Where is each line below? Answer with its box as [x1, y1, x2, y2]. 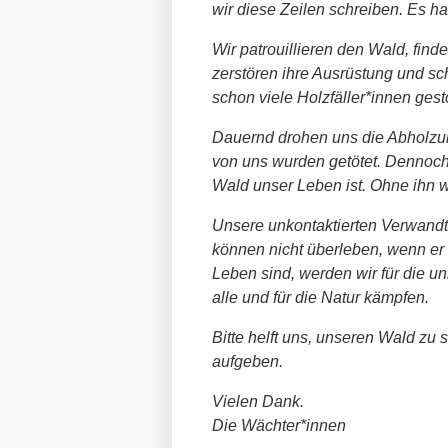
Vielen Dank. [212, 392, 304, 410]
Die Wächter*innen [212, 416, 346, 434]
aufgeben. [212, 352, 283, 370]
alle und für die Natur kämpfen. [212, 288, 429, 306]
